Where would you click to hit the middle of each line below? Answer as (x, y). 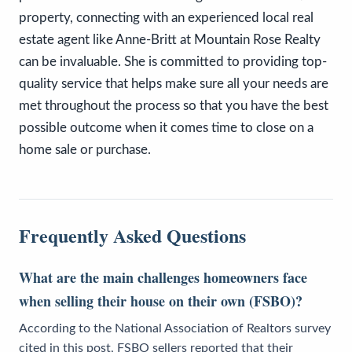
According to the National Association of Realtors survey (175, 328)
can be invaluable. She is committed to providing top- (173, 61)
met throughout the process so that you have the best (174, 105)
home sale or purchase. (85, 149)
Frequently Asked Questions (132, 235)
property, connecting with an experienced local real (166, 17)
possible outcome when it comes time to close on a (166, 127)
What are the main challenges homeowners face (163, 277)
